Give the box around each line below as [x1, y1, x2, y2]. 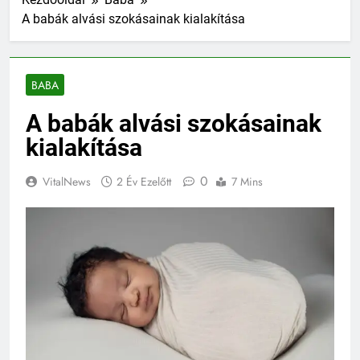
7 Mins [231, 174, 263, 190]
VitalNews [43, 174, 91, 190]
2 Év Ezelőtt [117, 174, 171, 190]
